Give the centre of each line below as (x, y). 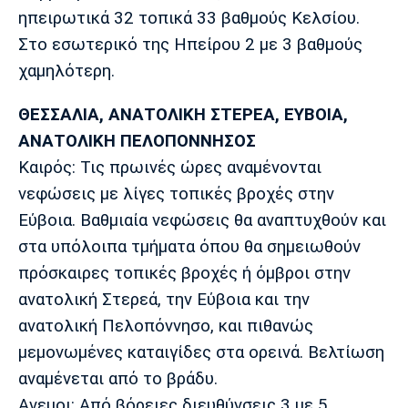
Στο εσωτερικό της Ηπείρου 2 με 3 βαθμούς (190, 44)
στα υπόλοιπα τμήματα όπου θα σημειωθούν (189, 246)
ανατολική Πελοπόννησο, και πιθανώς (166, 326)
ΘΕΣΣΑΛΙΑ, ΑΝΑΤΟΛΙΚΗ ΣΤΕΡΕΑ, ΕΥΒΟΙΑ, (183, 114)
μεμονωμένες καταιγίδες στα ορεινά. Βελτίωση (201, 352)
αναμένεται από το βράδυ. (118, 378)
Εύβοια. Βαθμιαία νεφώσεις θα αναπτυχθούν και (202, 220)
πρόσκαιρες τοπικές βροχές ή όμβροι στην (184, 273)
